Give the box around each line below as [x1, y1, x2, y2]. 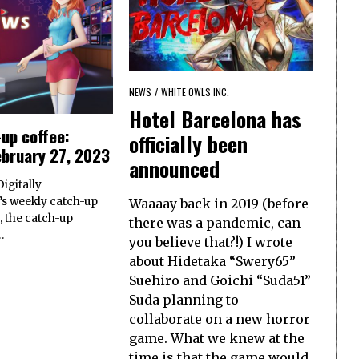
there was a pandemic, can [129, 215, 301, 232]
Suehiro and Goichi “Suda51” [129, 272, 311, 289]
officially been [129, 128, 248, 160]
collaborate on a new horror [129, 311, 310, 328]
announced [129, 153, 220, 185]
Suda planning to [129, 292, 239, 309]
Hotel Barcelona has [129, 103, 301, 135]
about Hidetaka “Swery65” [129, 253, 296, 270]
